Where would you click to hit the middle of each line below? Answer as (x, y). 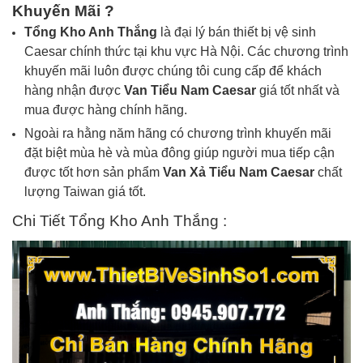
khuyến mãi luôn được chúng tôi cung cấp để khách (173, 71)
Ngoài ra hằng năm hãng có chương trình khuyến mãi (178, 133)
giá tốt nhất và (299, 90)
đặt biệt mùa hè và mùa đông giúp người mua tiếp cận (179, 153)
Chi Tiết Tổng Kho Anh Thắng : (120, 221)
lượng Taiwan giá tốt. (85, 192)
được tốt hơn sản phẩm (94, 172)
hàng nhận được (74, 90)
